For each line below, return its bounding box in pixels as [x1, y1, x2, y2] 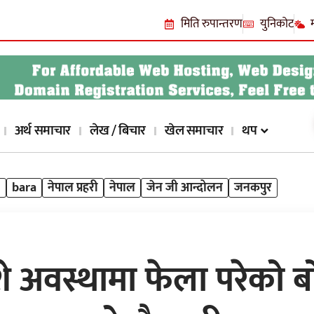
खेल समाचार [164, 120, 224, 142]
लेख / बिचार [90, 120, 146, 142]
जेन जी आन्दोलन [146, 177, 223, 199]
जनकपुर [234, 177, 272, 199]
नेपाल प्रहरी [48, 177, 98, 199]
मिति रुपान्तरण [180, 14, 243, 34]
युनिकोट [259, 14, 294, 34]
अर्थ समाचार [14, 120, 71, 142]
